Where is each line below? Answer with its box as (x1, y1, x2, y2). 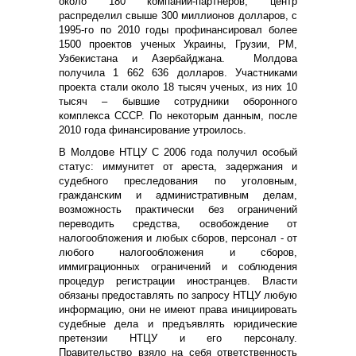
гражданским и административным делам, (59, 188, 297, 201)
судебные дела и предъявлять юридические (59, 317, 297, 330)
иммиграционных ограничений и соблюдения (59, 260, 297, 273)
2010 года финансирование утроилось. (59, 123, 246, 136)
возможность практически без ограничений (59, 203, 297, 215)
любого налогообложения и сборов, (59, 246, 297, 258)
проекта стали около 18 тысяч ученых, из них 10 (59, 80, 297, 93)
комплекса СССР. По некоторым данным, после (59, 109, 297, 122)
